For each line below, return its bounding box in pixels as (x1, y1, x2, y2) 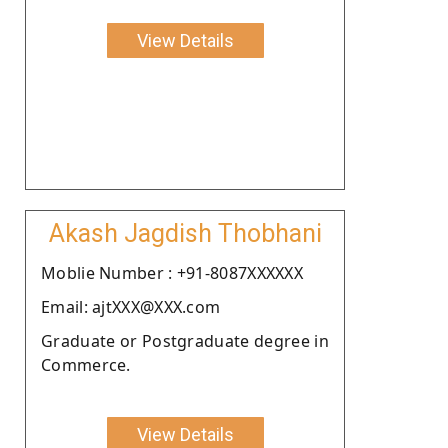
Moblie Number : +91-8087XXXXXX (41, 261, 303, 284)
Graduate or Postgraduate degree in (41, 329, 329, 352)
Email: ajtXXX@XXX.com (41, 295, 221, 318)
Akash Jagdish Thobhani (48, 218, 322, 248)
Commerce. (41, 353, 131, 376)
